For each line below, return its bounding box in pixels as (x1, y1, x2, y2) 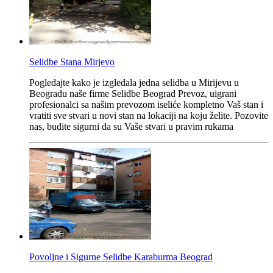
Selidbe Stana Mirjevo (29, 56, 115, 67)
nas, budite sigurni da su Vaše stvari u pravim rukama (29, 121, 233, 132)
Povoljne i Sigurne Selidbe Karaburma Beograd (29, 251, 213, 262)
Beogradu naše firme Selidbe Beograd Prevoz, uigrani (29, 88, 236, 99)
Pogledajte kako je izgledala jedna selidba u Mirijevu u (29, 77, 239, 88)
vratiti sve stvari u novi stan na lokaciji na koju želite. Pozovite (29, 110, 268, 121)
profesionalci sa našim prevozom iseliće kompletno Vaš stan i (29, 99, 263, 110)
